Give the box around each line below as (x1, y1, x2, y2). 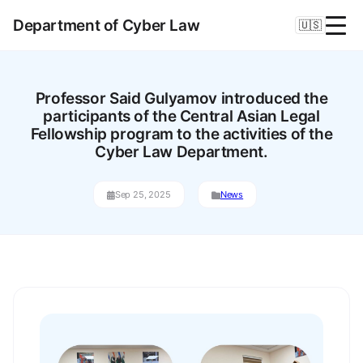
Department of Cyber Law (13, 15, 200, 35)
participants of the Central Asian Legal (43, 107, 320, 126)
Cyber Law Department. (95, 143, 268, 161)
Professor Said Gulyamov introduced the (35, 89, 328, 108)
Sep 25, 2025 (114, 189, 171, 200)
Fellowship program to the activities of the (30, 125, 333, 143)
